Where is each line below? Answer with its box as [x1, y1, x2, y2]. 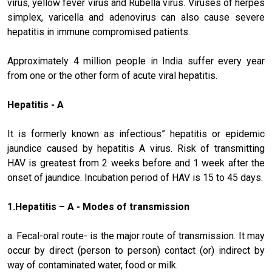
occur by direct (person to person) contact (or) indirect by [7, 245, 265, 256]
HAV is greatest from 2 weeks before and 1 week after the [7, 157, 265, 169]
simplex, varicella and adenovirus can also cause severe [7, 12, 265, 23]
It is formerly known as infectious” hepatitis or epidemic [7, 128, 265, 140]
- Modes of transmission [76, 201, 189, 212]
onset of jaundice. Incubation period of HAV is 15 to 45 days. [7, 172, 263, 183]
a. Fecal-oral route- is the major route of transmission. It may [7, 230, 265, 242]
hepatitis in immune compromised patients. [7, 26, 190, 38]
